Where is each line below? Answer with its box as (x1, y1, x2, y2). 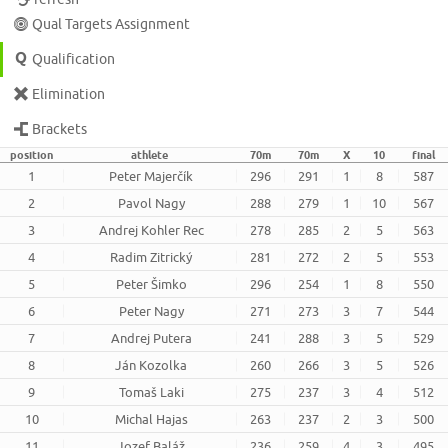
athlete (131, 149, 168, 161)
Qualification (32, 51, 116, 67)
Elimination (32, 86, 106, 102)
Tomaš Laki (118, 385, 184, 399)
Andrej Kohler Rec (98, 223, 204, 237)
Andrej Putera (110, 331, 192, 345)
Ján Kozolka (115, 358, 188, 372)
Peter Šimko (115, 277, 187, 291)
